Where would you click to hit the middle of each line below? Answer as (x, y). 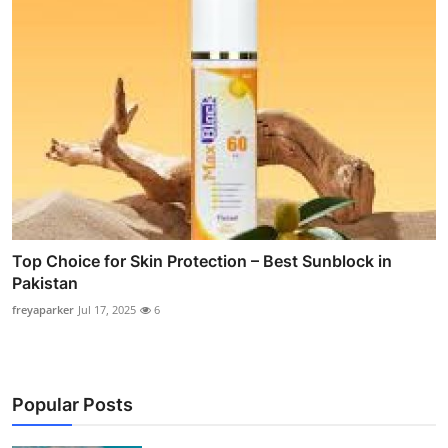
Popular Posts (72, 404)
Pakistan (45, 282)
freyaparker (43, 309)
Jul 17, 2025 (107, 309)
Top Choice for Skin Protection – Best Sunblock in (202, 260)
